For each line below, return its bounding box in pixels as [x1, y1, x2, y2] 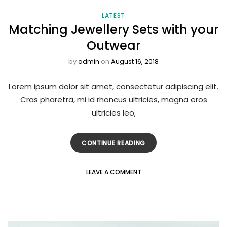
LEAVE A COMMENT [86, 167, 141, 176]
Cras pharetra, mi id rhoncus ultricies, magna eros [20, 94, 207, 105]
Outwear [87, 36, 140, 54]
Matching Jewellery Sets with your [9, 21, 218, 38]
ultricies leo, [91, 107, 136, 118]
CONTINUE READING [81, 138, 146, 147]
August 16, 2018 [111, 56, 159, 66]
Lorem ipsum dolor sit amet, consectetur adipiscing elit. [9, 81, 218, 92]
